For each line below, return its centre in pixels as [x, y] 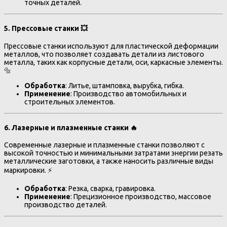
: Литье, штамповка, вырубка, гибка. [125, 85]
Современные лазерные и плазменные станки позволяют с [104, 145]
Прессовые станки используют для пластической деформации [111, 46]
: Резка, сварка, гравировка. [110, 189]
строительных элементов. [70, 102]
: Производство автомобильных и [128, 93]
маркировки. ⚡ [28, 171]
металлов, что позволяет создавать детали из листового [104, 54]
